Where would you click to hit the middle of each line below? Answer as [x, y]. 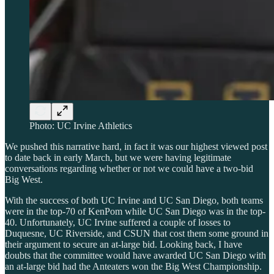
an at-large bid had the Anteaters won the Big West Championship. [133, 266]
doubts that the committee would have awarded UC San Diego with [135, 255]
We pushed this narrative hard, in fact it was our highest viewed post [136, 146]
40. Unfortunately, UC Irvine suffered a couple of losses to [118, 222]
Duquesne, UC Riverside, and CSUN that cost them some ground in [137, 233]
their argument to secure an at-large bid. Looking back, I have [124, 244]
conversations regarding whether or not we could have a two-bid [129, 168]
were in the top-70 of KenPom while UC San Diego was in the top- [135, 211]
